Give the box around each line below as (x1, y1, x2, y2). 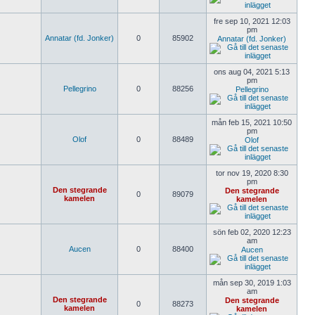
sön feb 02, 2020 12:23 (212, 228, 291, 236)
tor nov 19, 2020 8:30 (215, 169, 288, 177)
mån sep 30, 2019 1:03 (212, 278, 291, 287)
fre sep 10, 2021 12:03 (213, 17, 290, 25)
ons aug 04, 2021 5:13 (214, 67, 290, 76)
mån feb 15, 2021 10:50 (212, 118, 292, 127)
